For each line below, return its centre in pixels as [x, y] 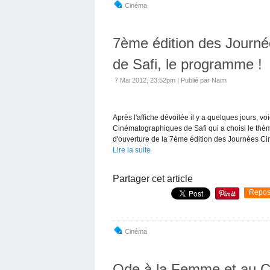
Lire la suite [132, 150]
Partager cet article [153, 178]
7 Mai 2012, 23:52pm [145, 80]
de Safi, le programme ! [187, 64]
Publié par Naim [204, 80]
